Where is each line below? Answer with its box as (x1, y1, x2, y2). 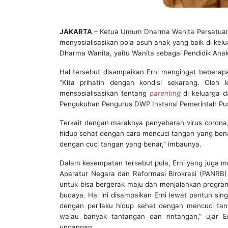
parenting (149, 89, 181, 97)
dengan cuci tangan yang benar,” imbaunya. (60, 139, 202, 148)
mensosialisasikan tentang (60, 89, 150, 97)
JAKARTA (60, 27, 92, 36)
